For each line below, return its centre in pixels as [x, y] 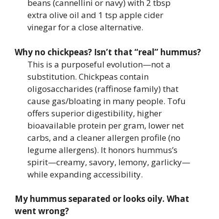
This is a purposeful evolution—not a [99, 64]
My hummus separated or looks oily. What [102, 199]
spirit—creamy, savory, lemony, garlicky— [109, 162]
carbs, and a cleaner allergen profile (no [104, 137]
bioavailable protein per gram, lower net [105, 125]
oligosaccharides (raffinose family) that [103, 88]
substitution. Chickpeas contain [88, 76]
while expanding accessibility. [85, 174]
